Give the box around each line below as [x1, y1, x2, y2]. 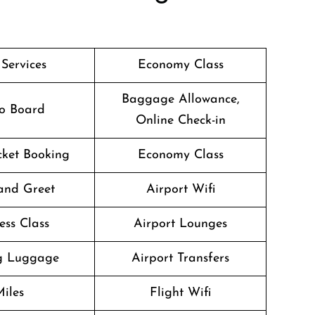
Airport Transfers [131, 252, 229, 265]
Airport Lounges [134, 217, 227, 231]
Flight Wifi [150, 286, 211, 300]
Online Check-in [135, 114, 226, 127]
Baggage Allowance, [121, 93, 240, 106]
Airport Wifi [146, 183, 215, 196]
